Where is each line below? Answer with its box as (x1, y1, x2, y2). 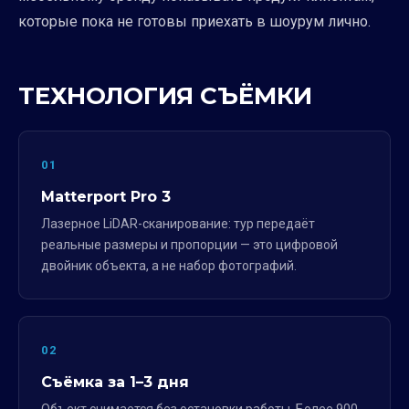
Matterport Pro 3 (41, 188, 171, 205)
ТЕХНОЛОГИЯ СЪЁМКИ (18, 81, 312, 110)
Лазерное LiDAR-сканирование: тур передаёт (41, 216, 315, 231)
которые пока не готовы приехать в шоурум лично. (18, 13, 371, 30)
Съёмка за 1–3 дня (41, 373, 189, 391)
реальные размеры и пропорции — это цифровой (41, 237, 338, 252)
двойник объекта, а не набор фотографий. (41, 258, 297, 273)
